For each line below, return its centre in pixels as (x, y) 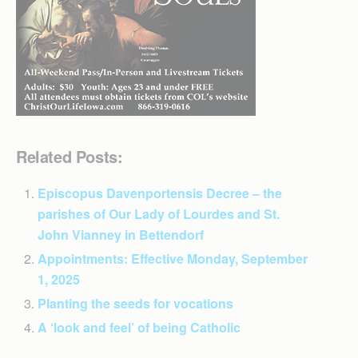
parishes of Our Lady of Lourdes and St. (159, 213)
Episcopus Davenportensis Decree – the (160, 193)
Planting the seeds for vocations (136, 303)
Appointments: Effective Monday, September (173, 258)
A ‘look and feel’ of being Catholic (139, 327)
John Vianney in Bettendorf (121, 234)
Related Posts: (70, 156)
